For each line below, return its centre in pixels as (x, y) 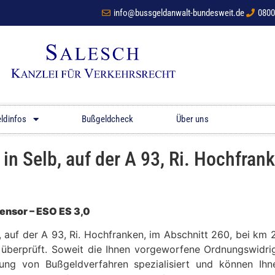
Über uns (192, 119)
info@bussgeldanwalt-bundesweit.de (179, 13)
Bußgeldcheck (107, 119)
